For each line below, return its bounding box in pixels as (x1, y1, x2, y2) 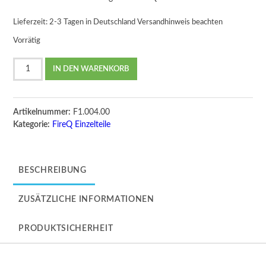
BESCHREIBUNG (18, 166, 87, 175)
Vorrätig (13, 36, 41, 45)
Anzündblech (12, 71, 61, 80)
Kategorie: (13, 120, 50, 129)
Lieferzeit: (13, 18, 50, 26)
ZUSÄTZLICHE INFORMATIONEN (18, 195, 154, 204)
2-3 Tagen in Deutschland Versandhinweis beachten (49, 18, 223, 26)
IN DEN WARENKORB (53, 65, 129, 73)
